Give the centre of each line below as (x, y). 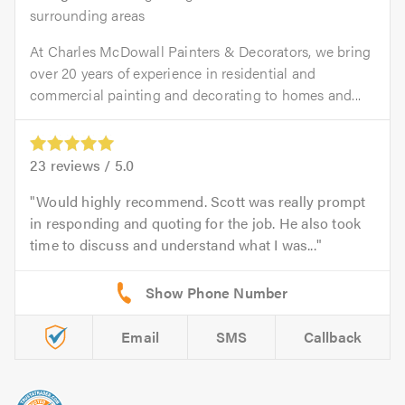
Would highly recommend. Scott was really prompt (201, 202)
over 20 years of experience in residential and (173, 73)
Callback (333, 337)
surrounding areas (88, 15)
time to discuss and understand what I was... (173, 245)
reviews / (80, 165)
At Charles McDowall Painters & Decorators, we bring (201, 52)
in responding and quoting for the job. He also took (196, 223)
